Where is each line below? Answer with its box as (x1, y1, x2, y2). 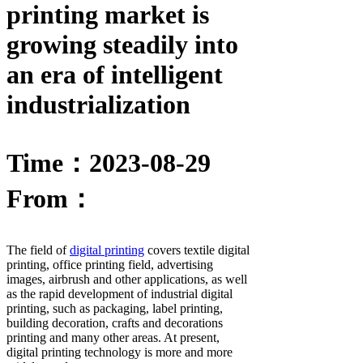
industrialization (6, 90, 190, 120)
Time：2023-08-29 (6, 148, 211, 178)
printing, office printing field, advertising (6, 258, 213, 272)
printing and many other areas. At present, (6, 331, 220, 345)
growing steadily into (6, 30, 238, 60)
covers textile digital (144, 243, 250, 258)
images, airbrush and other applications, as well (6, 272, 247, 287)
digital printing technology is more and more (6, 345, 233, 360)
